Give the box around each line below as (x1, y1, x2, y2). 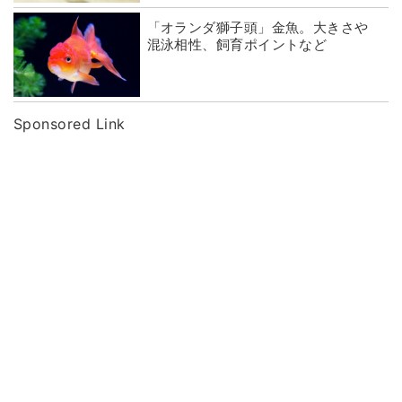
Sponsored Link (13, 114, 126, 133)
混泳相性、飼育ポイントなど (146, 36, 328, 53)
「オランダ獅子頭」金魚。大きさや (146, 19, 369, 36)
